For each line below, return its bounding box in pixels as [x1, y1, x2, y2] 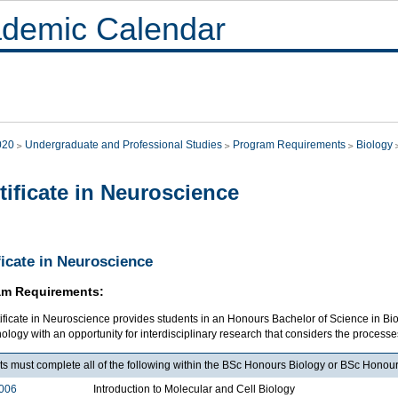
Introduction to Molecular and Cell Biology [93, 383, 295, 396]
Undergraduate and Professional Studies [25, 139, 222, 151]
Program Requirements [233, 139, 346, 151]
